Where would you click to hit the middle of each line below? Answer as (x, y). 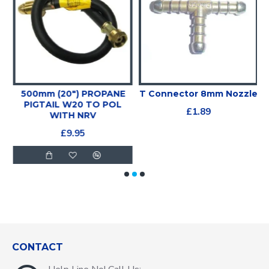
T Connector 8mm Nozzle (197, 94)
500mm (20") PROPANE (72, 94)
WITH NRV (72, 115)
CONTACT (38, 247)
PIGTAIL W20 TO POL (72, 104)
